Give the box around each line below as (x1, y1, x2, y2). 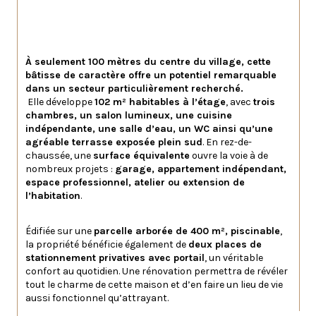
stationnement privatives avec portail (25, 251, 205, 264)
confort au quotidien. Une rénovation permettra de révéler (25, 265, 290, 277)
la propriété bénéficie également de (25, 238, 188, 250)
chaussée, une (25, 150, 93, 162)
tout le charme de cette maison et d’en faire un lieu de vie (25, 278, 285, 291)
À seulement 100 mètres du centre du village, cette (25, 56, 274, 68)
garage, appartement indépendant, (115, 163, 289, 176)
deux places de (188, 238, 265, 250)
